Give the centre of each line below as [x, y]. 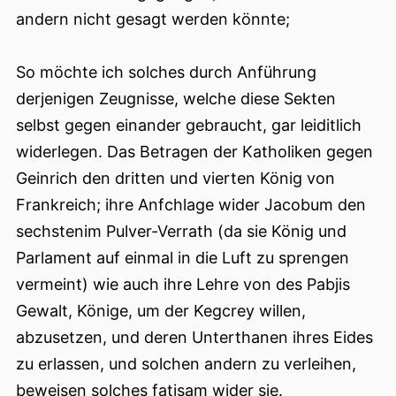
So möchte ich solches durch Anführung [166, 72]
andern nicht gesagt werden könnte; [153, 19]
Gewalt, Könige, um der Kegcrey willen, [161, 311]
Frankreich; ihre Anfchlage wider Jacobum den [191, 205]
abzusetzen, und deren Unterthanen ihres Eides [194, 338]
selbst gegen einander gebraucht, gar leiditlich [189, 126]
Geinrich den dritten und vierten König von [175, 179]
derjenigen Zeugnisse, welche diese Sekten [176, 99]
